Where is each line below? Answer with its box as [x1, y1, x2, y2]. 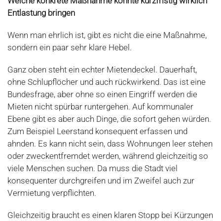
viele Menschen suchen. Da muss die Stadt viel [7, 163, 178, 174]
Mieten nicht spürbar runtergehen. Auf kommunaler [7, 102, 193, 112]
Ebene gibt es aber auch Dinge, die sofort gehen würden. [7, 114, 211, 124]
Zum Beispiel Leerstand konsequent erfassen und [7, 126, 187, 137]
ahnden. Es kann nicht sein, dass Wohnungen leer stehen [7, 139, 213, 149]
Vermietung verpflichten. [7, 188, 96, 198]
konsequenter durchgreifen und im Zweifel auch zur [7, 176, 194, 186]
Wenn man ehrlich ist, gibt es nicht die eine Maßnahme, [7, 30, 207, 40]
